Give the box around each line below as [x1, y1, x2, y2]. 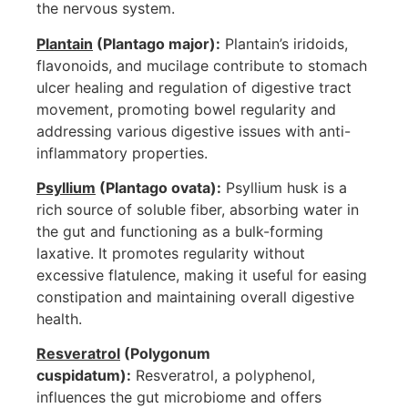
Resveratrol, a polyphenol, [131, 366, 315, 385]
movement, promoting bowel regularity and [36, 99, 336, 118]
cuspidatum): [36, 366, 131, 385]
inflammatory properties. [36, 143, 208, 162]
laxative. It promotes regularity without [36, 244, 305, 263]
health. [36, 310, 82, 329]
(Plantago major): [93, 34, 220, 53]
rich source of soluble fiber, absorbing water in [36, 200, 359, 219]
